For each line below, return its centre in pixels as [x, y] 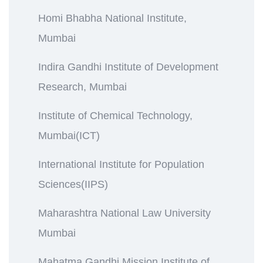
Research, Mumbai [82, 87]
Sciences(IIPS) [73, 184]
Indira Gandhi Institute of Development [128, 67]
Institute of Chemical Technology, [115, 115]
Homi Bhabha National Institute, [112, 18]
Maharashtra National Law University [124, 213]
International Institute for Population [121, 164]
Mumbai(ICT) [69, 135]
